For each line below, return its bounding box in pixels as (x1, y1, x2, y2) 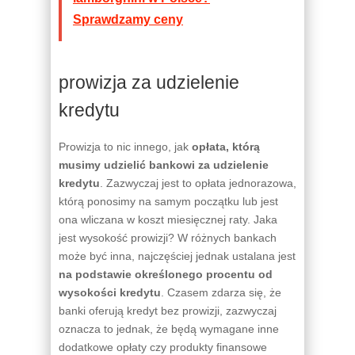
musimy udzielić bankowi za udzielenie (59, 158, 269, 171)
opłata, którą (192, 139, 260, 153)
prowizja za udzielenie (59, 71, 239, 93)
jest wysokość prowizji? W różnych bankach (59, 231, 277, 244)
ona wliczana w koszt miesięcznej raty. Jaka (59, 212, 277, 226)
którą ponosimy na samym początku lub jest (59, 194, 278, 208)
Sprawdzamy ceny (73, 12, 183, 26)
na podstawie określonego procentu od (59, 267, 273, 281)
